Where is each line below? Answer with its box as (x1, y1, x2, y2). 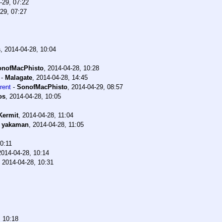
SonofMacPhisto (17, 83, 67, 91)
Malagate (5, 74, 32, 82)
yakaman (1, 121, 29, 129)
